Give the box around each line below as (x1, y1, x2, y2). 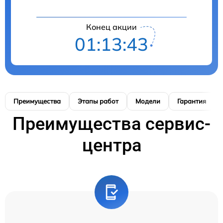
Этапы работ (78, 97, 118, 105)
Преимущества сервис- (12, 113, 211, 134)
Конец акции (86, 21, 137, 32)
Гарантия (177, 97, 206, 105)
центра (82, 134, 141, 156)
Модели (135, 97, 160, 105)
